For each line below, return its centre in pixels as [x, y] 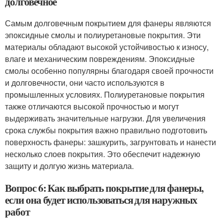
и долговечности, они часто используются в [85, 83]
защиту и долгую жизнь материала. [69, 166]
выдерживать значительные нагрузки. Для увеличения [105, 118]
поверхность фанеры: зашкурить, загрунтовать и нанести [111, 142]
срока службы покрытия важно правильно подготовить [106, 130]
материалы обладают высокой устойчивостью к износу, [107, 47]
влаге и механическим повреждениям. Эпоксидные [100, 59]
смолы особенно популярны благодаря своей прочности [109, 71]
